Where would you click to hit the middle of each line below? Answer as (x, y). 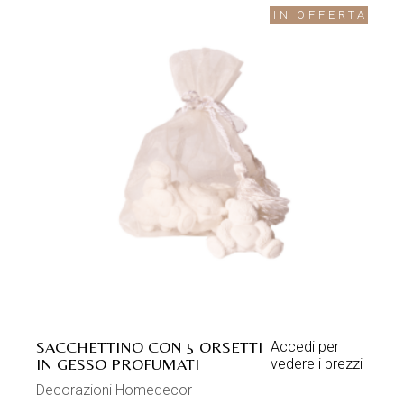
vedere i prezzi (316, 364)
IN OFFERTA (320, 14)
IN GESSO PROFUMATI (118, 364)
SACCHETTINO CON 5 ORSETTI (150, 347)
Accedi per (304, 347)
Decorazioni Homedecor (115, 390)
